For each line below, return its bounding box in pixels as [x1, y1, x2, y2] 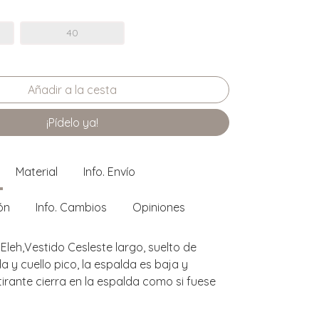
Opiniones [132, 199, 185, 214]
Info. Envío [83, 164, 135, 179]
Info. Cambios [36, 199, 107, 214]
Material [16, 164, 58, 179]
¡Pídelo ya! [46, 115, 98, 130]
